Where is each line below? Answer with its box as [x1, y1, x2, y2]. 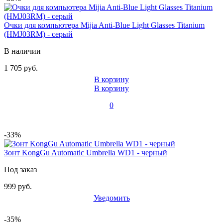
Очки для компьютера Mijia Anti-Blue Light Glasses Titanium [4, 20, 205, 29]
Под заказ [4, 165, 37, 174]
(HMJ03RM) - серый [4, 29, 73, 38]
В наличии [4, 46, 41, 55]
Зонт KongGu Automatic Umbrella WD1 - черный [4, 148, 167, 157]
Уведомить [93, 193, 130, 202]
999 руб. [4, 182, 32, 191]
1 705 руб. [4, 63, 38, 72]
